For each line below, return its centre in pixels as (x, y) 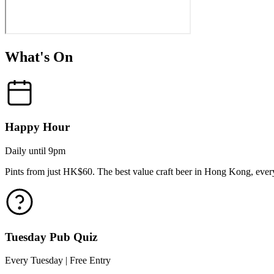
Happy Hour (37, 127)
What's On (39, 57)
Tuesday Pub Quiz (51, 237)
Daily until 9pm (35, 151)
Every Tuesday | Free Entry (58, 261)
